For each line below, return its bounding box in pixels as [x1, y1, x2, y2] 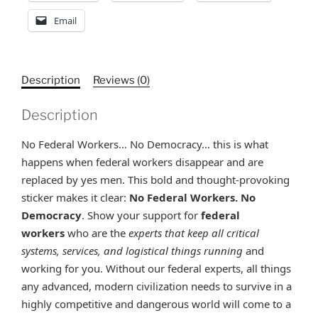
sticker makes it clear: [21, 190, 129, 204]
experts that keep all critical [128, 225, 259, 240]
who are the [65, 225, 128, 240]
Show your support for [87, 207, 201, 222]
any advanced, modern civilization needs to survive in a [21, 278, 292, 293]
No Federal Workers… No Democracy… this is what [21, 136, 268, 151]
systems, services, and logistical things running [21, 243, 243, 258]
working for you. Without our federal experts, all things [21, 261, 291, 275]
